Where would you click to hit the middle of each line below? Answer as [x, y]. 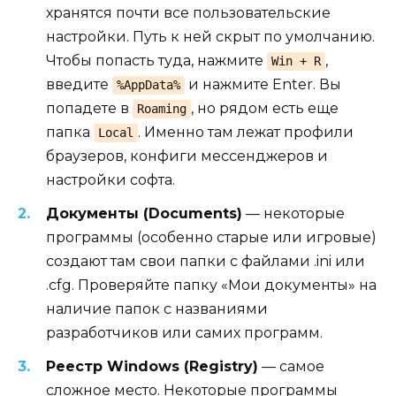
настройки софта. [110, 179]
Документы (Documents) [144, 213]
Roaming [161, 108]
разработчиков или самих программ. [184, 332]
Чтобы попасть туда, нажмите [156, 60]
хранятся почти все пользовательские [188, 12]
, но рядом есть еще [264, 108]
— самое [291, 367]
